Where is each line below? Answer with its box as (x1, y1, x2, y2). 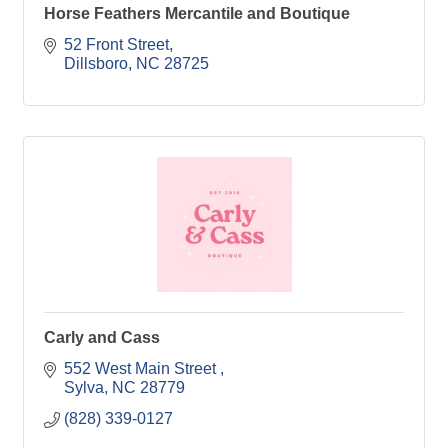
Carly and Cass (44, 329, 160, 346)
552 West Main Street (64, 360, 220, 377)
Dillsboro (64, 55, 128, 72)
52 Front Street (64, 36, 169, 53)
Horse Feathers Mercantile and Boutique (44, 5, 350, 22)
